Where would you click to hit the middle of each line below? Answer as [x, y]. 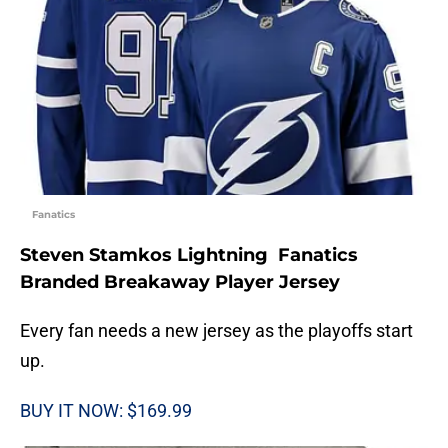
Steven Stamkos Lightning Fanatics [189, 255]
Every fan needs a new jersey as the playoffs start [216, 331]
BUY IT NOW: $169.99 [106, 411]
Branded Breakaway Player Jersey [180, 282]
